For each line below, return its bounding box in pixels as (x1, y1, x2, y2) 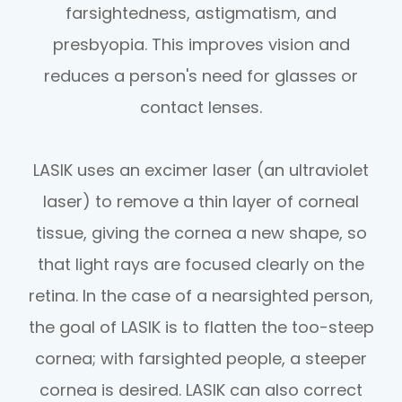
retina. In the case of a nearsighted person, (29, 284, 373, 307)
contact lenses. (140, 95, 262, 118)
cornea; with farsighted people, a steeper (35, 346, 367, 370)
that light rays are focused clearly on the (38, 252, 364, 275)
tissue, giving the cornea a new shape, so (35, 221, 367, 244)
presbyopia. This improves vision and (52, 32, 350, 56)
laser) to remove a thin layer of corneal (43, 189, 359, 213)
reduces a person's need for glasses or (44, 64, 358, 87)
